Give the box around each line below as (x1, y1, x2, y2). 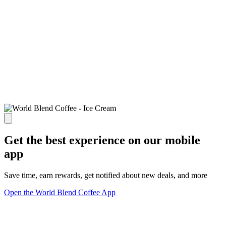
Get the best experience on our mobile (4, 134, 200, 147)
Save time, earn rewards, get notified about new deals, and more (4, 171, 207, 180)
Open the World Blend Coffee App (4, 188, 116, 197)
